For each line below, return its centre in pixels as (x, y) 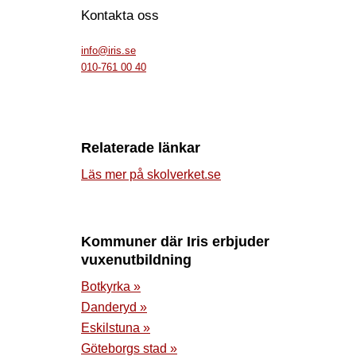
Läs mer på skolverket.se (151, 174)
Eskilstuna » (116, 327)
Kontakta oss (120, 15)
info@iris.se (108, 50)
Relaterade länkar (141, 147)
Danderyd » (114, 307)
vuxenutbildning (136, 259)
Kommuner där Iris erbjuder (175, 241)
